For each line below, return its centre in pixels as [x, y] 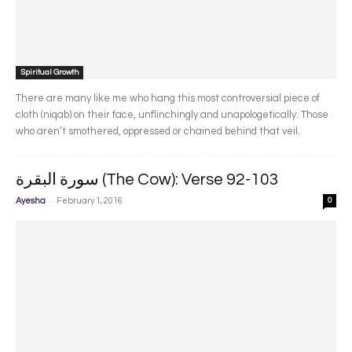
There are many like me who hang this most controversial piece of [168, 99]
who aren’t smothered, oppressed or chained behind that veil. [158, 132]
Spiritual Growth [49, 73]
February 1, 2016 [90, 201]
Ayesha [31, 201]
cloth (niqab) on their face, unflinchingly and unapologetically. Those [172, 115]
